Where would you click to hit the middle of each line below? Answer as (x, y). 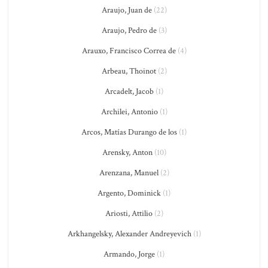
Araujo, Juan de (127, 10)
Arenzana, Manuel (129, 173)
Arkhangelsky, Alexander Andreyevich (129, 234)
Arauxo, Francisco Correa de (129, 51)
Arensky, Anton (127, 153)
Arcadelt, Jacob (129, 92)
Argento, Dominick (129, 193)
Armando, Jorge (129, 254)
